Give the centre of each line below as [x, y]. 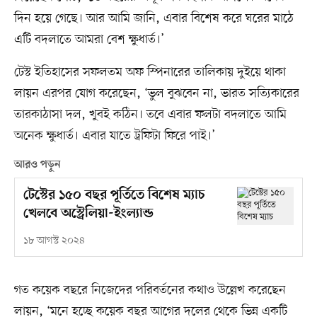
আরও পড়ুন [37, 165]
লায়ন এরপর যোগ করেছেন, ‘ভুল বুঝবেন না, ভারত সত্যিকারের [156, 93]
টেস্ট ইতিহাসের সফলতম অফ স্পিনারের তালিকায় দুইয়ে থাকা [150, 72]
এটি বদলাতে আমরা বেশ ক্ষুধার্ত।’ [89, 39]
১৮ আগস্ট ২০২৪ [54, 241]
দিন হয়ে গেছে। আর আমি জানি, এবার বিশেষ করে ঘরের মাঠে [154, 18]
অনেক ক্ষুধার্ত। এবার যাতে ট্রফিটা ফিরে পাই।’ [114, 136]
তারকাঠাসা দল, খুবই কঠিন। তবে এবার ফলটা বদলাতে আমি [150, 114]
